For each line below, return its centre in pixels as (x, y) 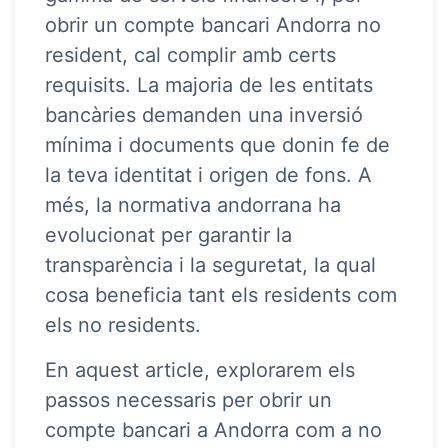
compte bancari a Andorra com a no (213, 429)
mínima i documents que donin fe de (217, 145)
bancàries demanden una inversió (204, 115)
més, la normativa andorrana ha (193, 205)
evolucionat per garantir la (168, 235)
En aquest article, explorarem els (200, 369)
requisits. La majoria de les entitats (209, 85)
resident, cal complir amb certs (190, 55)
